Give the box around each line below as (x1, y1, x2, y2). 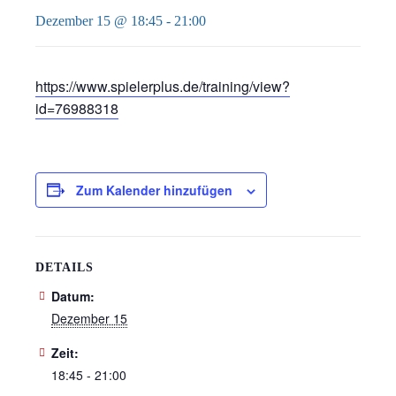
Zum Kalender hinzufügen (76, 180, 232, 199)
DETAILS (35, 260, 94, 274)
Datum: (51, 286, 95, 305)
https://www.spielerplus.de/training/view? (35, 75, 290, 96)
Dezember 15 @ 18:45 (35, 12, 163, 28)
